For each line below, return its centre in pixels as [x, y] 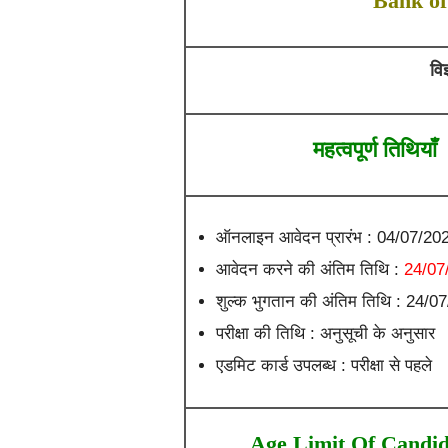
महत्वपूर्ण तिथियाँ [374, 149]
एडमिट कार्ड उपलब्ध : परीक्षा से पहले [323, 365]
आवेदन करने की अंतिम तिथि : [307, 269]
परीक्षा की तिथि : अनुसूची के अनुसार [325, 333]
